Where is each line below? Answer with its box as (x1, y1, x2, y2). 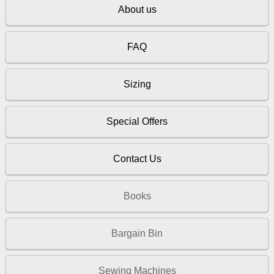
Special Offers (106, 116, 168, 127)
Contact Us (113, 153, 161, 164)
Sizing (123, 79, 151, 89)
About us (117, 4, 157, 15)
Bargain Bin (111, 228, 163, 239)
